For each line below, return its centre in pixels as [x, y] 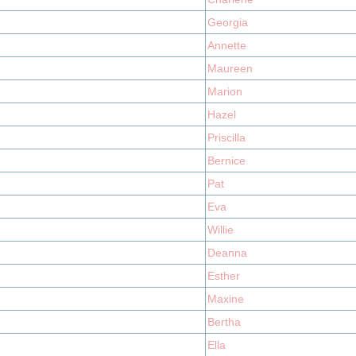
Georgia [228, 22]
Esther [224, 276]
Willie [221, 230]
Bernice [226, 161]
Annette [227, 45]
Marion [225, 91]
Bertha [224, 322]
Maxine [226, 299]
